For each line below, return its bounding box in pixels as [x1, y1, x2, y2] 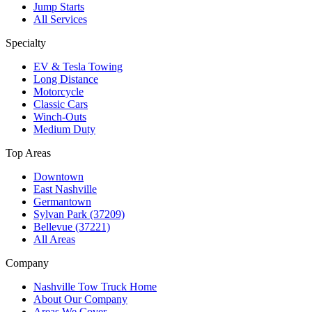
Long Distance [33, 72, 98, 85]
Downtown [33, 170, 84, 182]
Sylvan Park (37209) [33, 208, 125, 220]
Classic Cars [33, 97, 88, 110]
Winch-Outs [33, 110, 86, 123]
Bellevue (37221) [33, 220, 110, 233]
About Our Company [33, 292, 127, 305]
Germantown [33, 195, 91, 208]
